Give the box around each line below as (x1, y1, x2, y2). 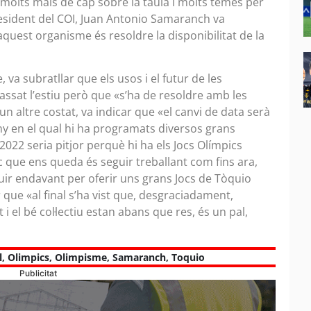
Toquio (171, 250, 205, 264)
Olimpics (8, 250, 49, 264)
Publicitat (19, 267, 58, 278)
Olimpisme (55, 250, 107, 264)
